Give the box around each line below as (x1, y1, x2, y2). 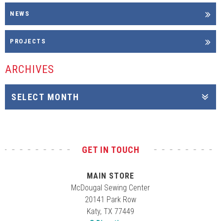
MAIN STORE (87, 171, 134, 181)
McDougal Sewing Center (71, 183, 150, 192)
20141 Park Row (85, 195, 136, 204)
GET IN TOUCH (81, 145, 140, 155)
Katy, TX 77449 (87, 207, 134, 216)
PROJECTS (10, 37, 46, 45)
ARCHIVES (5, 63, 54, 76)
